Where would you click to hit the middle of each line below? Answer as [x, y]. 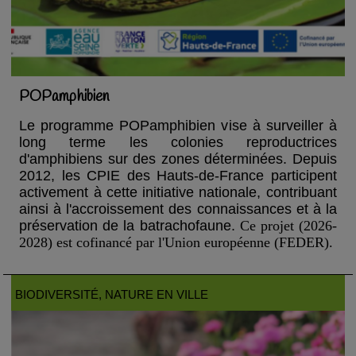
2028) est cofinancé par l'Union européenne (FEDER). [176, 243]
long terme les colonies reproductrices [178, 143]
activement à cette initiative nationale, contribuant [178, 193]
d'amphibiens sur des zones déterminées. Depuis [178, 159]
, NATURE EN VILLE [154, 294]
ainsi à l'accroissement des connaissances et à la [178, 209]
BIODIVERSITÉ [57, 294]
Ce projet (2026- [288, 226]
